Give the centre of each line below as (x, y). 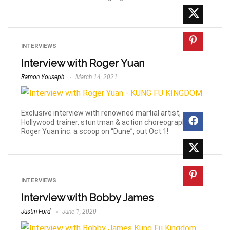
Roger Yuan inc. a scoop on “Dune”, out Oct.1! (95, 132)
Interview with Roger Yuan (83, 63)
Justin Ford (36, 212)
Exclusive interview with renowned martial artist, (101, 113)
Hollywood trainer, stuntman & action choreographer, (108, 122)
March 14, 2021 (96, 77)
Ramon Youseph (43, 77)
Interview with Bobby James (87, 198)
